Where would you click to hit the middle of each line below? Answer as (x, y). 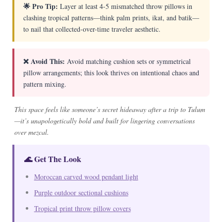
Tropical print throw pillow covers (82, 209)
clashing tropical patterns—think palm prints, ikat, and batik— (111, 18)
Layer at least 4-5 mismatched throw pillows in (125, 6)
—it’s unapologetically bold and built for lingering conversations (104, 121)
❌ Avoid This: (44, 61)
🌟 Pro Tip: (40, 6)
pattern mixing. (45, 84)
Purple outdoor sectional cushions (81, 193)
